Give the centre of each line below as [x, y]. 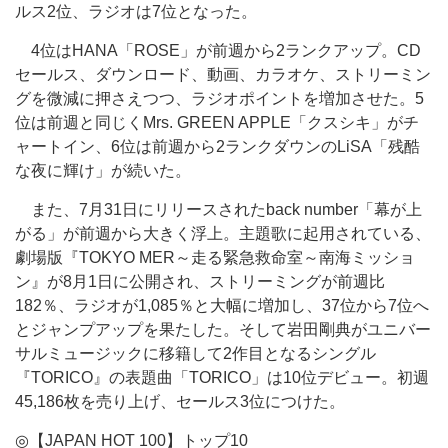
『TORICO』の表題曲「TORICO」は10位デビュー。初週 [222, 377]
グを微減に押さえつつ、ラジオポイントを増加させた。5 [219, 98]
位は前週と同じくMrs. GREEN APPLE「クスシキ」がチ [217, 122]
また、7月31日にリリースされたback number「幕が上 [218, 209]
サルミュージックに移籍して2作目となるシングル [195, 353]
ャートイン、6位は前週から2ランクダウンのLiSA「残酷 [217, 146]
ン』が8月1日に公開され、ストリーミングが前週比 [200, 281]
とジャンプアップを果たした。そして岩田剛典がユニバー [223, 329]
